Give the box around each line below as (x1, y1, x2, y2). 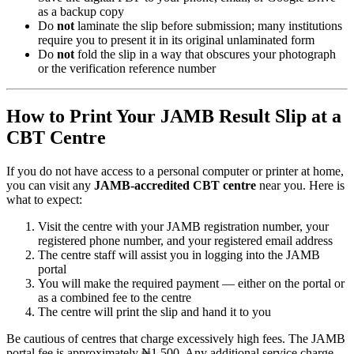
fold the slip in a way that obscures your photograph (74, 47, 336, 62)
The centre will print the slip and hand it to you (38, 305, 271, 319)
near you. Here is (256, 179, 345, 193)
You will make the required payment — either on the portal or (38, 277, 345, 291)
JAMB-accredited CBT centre (94, 179, 256, 193)
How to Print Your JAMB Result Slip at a (6, 106, 341, 127)
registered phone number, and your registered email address (38, 234, 333, 248)
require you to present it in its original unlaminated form (38, 33, 314, 47)
